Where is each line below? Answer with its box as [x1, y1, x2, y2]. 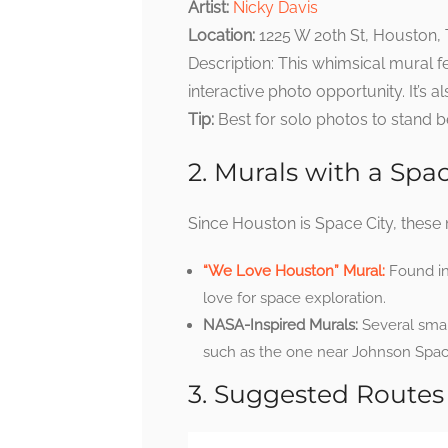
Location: [188, 26, 255, 46]
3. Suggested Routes [188, 379, 444, 410]
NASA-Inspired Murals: [203, 316, 358, 335]
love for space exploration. [203, 289, 386, 308]
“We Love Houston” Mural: [203, 262, 385, 281]
